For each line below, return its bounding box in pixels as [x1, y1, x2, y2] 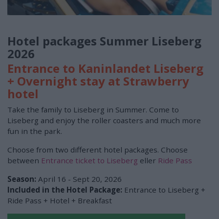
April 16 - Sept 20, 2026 [36, 174, 122, 184]
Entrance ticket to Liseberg [41, 155, 138, 165]
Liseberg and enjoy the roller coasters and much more [7, 115, 201, 125]
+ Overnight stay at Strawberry [7, 73, 189, 89]
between [7, 155, 41, 165]
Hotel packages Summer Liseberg [7, 33, 201, 49]
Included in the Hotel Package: [7, 185, 122, 195]
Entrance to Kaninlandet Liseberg [7, 60, 203, 76]
